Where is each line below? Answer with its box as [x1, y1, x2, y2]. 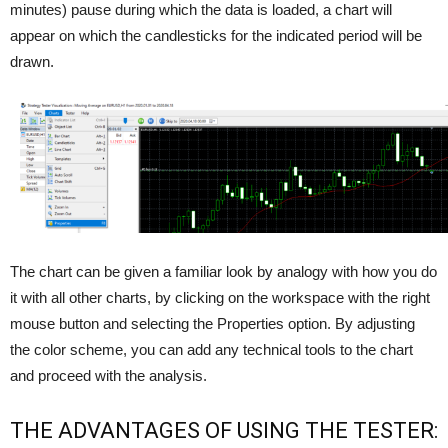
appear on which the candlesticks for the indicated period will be [10, 27, 422, 45]
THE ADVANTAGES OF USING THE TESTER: [10, 418, 438, 444]
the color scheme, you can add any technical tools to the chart [10, 341, 413, 359]
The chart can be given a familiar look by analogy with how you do [10, 263, 437, 281]
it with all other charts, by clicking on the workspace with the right [10, 289, 430, 307]
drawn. [10, 53, 54, 71]
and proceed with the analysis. [10, 367, 207, 385]
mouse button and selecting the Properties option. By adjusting [10, 315, 415, 333]
